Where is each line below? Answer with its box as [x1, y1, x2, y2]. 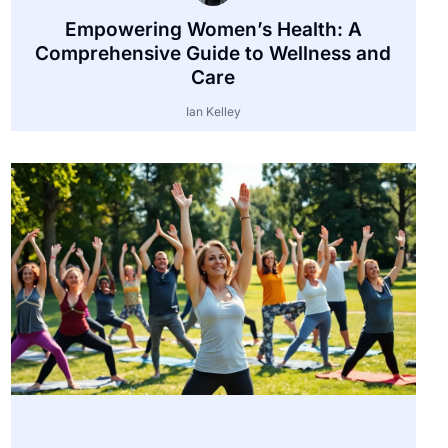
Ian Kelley [185, 103, 241, 119]
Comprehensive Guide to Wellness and [35, 41, 392, 65]
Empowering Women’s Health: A [64, 17, 362, 41]
